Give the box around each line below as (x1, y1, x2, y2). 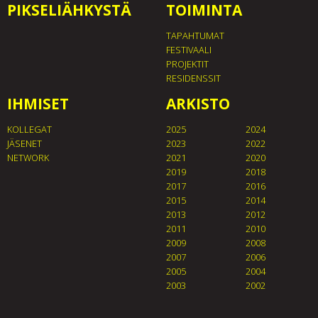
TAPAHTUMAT (166, 28, 224, 42)
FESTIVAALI (166, 43, 212, 56)
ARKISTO (166, 93, 230, 114)
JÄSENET (7, 136, 42, 150)
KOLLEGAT (7, 122, 52, 136)
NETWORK (7, 150, 49, 164)
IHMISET (7, 93, 69, 114)
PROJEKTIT (166, 57, 209, 70)
